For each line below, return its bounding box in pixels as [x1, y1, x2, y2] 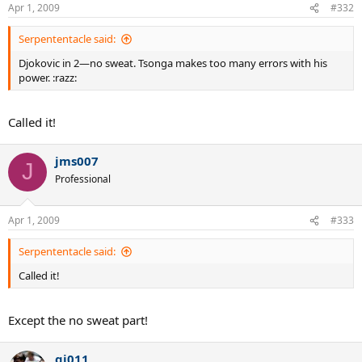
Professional [55, 171, 111, 186]
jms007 [55, 152, 99, 169]
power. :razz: [19, 70, 77, 86]
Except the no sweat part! [8, 311, 148, 328]
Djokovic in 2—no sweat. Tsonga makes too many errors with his [19, 56, 327, 71]
